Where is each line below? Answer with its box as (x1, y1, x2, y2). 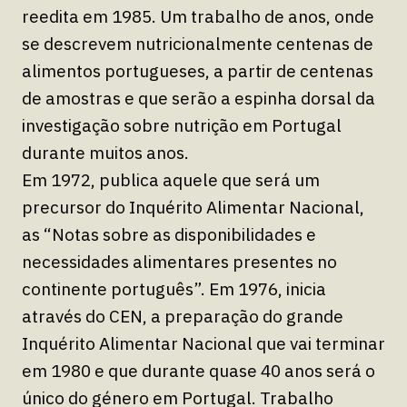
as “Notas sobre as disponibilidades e (22, 223, 316, 245)
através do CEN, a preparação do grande (22, 304, 343, 327)
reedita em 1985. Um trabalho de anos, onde (22, 5, 374, 27)
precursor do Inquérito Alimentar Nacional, (22, 195, 364, 218)
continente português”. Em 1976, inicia (22, 277, 326, 300)
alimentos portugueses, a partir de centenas (22, 59, 373, 82)
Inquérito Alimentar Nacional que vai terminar (22, 332, 385, 354)
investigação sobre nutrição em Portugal (22, 114, 342, 136)
